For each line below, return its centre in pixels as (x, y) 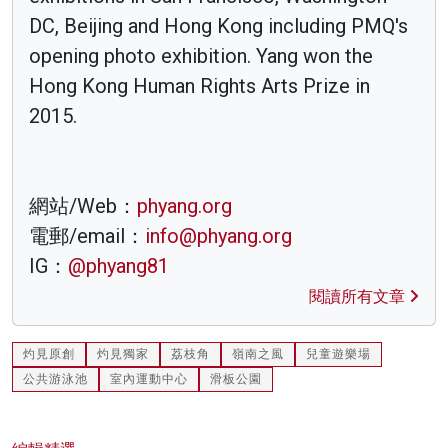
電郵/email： (87, 236)
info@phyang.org (218, 236)
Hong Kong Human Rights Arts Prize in (199, 86)
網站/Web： (83, 206)
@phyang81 (118, 266)
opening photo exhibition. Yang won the (201, 56)
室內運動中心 (149, 379)
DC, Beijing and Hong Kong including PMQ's (218, 26)
